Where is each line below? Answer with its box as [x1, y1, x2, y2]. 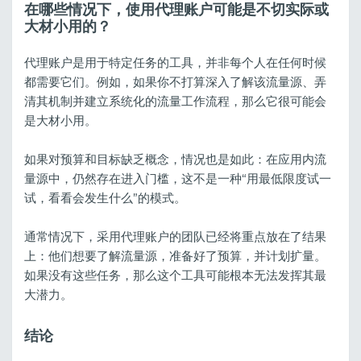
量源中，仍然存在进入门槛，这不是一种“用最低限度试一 [24, 170, 331, 186]
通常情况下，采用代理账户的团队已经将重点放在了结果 [24, 228, 326, 244]
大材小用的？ [24, 18, 111, 36]
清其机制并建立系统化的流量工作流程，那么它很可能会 [24, 93, 326, 109]
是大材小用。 [24, 112, 97, 128]
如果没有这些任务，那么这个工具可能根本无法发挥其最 [24, 267, 326, 283]
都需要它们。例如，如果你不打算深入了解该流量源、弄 [24, 73, 326, 89]
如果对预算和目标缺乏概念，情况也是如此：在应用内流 [24, 151, 326, 167]
